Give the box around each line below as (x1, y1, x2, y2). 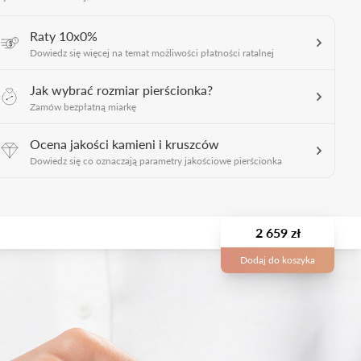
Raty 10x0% (30, 26, 98, 45)
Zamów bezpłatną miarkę (30, 99, 136, 114)
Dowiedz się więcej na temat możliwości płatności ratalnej (30, 45, 274, 60)
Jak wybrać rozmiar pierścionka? (30, 80, 213, 99)
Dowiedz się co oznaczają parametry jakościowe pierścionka (30, 153, 282, 168)
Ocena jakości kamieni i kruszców (30, 134, 219, 153)
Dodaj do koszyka (240, 252, 315, 267)
